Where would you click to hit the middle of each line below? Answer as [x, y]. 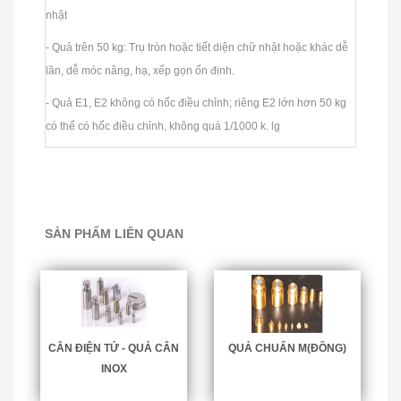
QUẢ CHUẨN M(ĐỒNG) [287, 348]
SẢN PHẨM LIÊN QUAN [114, 233]
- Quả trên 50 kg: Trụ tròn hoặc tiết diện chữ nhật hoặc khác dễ [197, 47]
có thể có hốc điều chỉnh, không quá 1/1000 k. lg [163, 126]
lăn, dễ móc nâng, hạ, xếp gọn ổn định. [141, 70]
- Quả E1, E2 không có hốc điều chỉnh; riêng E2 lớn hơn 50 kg [196, 102]
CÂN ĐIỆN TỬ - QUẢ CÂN [114, 348]
